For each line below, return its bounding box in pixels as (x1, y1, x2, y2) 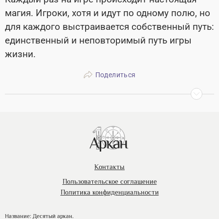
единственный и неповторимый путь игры (5, 35, 192, 46)
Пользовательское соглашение (62, 177, 157, 185)
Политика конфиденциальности (60, 188, 159, 196)
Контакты (94, 163, 125, 171)
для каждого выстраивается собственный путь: (5, 21, 214, 33)
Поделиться (95, 70, 136, 79)
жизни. (5, 48, 36, 60)
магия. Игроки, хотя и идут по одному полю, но (5, 7, 210, 19)
